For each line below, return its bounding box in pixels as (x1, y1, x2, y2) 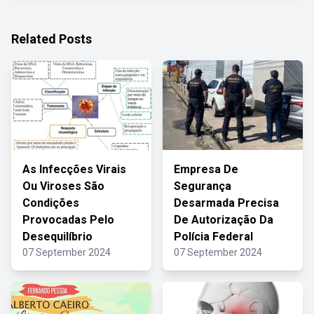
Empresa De (174, 163, 238, 176)
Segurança (174, 179, 231, 193)
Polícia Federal (174, 230, 253, 243)
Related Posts (11, 32, 92, 46)
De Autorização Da (174, 213, 273, 226)
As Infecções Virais (22, 163, 126, 176)
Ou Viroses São (22, 179, 104, 193)
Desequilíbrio (22, 230, 93, 243)
